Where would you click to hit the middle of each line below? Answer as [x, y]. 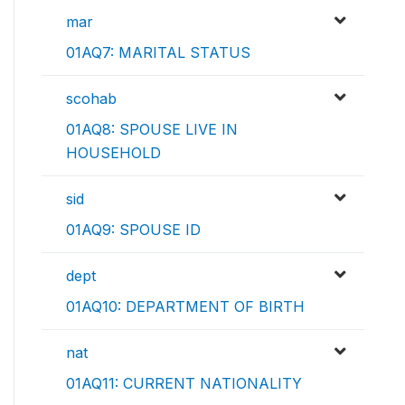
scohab [91, 99]
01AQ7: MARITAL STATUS [158, 53]
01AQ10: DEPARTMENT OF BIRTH [185, 307]
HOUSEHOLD [113, 153]
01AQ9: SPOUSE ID [133, 230]
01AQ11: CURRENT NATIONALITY [184, 384]
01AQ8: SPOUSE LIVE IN [152, 130]
